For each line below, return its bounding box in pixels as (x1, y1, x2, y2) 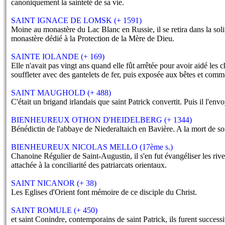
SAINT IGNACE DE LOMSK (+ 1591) (11, 16, 142, 25)
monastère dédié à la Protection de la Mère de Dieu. (11, 34, 174, 43)
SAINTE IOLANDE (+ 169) (11, 52, 104, 61)
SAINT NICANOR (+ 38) (11, 179, 96, 187)
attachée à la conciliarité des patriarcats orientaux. (11, 161, 167, 169)
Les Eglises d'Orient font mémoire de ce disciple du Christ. (11, 188, 197, 196)
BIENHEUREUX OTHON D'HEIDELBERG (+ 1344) (11, 116, 192, 124)
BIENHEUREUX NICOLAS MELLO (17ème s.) (11, 143, 173, 151)
